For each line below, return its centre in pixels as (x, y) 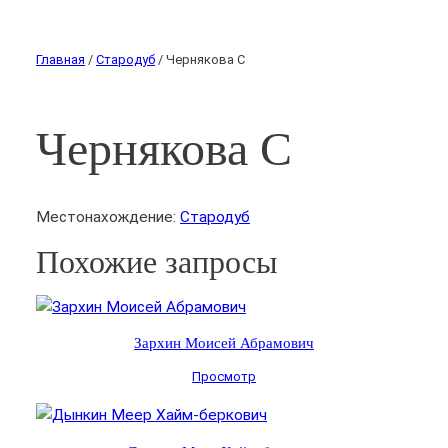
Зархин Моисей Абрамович (224, 343)
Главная (60, 59)
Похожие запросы (157, 261)
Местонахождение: (108, 216)
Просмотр (224, 377)
